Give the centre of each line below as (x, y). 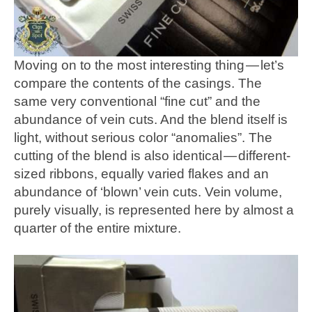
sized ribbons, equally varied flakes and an (141, 174)
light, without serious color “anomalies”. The (143, 138)
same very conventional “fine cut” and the (137, 102)
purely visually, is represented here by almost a (154, 210)
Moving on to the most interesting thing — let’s (149, 65)
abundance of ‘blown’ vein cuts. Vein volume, (148, 192)
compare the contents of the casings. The (138, 84)
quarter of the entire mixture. (97, 228)
